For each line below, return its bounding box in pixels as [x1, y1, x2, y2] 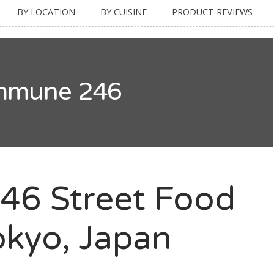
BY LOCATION [17, 6, 75, 18]
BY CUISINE [100, 6, 147, 18]
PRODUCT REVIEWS [172, 6, 253, 18]
